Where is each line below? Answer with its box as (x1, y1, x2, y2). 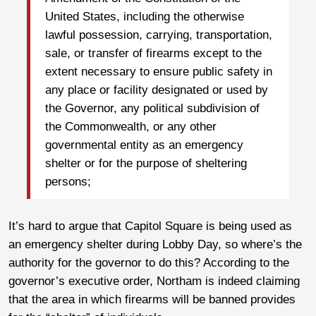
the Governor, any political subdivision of (45, 102, 260, 116)
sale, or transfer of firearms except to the (45, 47, 262, 61)
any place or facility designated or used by (45, 83, 268, 97)
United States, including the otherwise (45, 10, 244, 24)
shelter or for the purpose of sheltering (45, 157, 247, 171)
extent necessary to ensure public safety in (45, 65, 272, 79)
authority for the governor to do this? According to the (8, 255, 289, 269)
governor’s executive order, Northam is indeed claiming (8, 274, 300, 288)
